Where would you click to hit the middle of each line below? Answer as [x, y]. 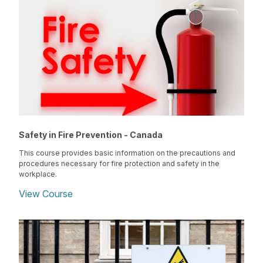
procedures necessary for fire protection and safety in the [119, 163]
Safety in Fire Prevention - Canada [91, 134]
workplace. [38, 174]
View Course [46, 194]
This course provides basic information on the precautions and [127, 153]
